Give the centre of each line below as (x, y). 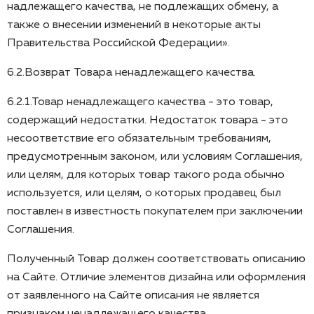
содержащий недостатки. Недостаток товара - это (148, 120)
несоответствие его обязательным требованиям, (139, 138)
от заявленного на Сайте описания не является (133, 295)
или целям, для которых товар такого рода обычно (146, 175)
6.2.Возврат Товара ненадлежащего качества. (131, 73)
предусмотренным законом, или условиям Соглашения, (155, 157)
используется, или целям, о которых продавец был (144, 193)
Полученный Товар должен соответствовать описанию (156, 259)
